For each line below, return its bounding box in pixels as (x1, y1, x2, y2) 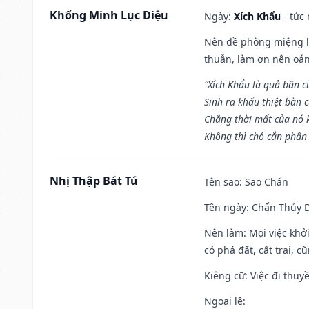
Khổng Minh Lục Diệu (50, 7, 168, 23)
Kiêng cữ (204, 268, 245, 282)
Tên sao (204, 175, 239, 188)
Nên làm (204, 226, 243, 239)
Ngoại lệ (204, 294, 243, 308)
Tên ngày (204, 200, 246, 214)
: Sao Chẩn (239, 175, 288, 188)
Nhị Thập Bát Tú (50, 172, 138, 188)
